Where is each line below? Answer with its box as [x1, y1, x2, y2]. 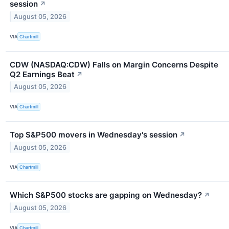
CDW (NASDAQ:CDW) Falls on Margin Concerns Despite [10, 59, 218, 70]
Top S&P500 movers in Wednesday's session [10, 129, 177, 140]
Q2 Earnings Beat [10, 69, 75, 79]
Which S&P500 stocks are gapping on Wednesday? [10, 190, 202, 200]
